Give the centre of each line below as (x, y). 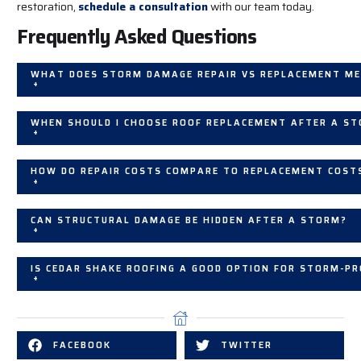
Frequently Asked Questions (137, 37)
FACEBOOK (82, 346)
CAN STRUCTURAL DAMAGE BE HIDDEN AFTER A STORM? (189, 220)
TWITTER (247, 346)
